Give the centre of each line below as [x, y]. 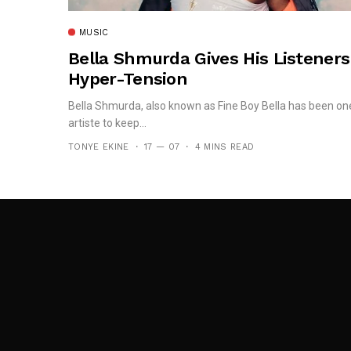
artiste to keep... [107, 123]
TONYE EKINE [99, 147]
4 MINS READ [224, 147]
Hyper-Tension [128, 79]
